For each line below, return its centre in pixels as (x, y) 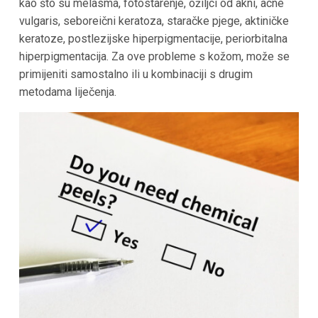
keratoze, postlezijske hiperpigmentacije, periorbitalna (153, 39)
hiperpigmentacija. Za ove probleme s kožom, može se (154, 57)
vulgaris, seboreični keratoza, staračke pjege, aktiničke (154, 21)
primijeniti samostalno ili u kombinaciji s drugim (136, 75)
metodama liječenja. (67, 92)
